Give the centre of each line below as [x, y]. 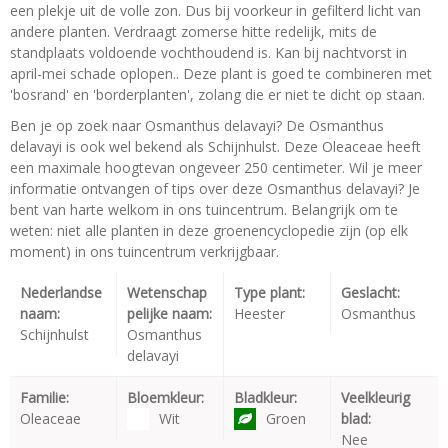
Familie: [44, 398]
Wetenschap [167, 293]
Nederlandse [61, 293]
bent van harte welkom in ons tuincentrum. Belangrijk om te [204, 210]
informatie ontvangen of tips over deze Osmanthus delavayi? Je [215, 189]
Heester [259, 314]
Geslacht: [370, 293]
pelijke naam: [169, 314]
